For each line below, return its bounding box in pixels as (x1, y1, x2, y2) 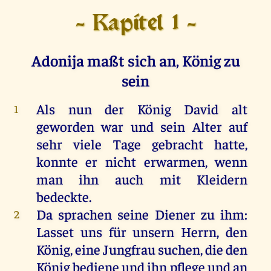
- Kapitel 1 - (74, 13, 197, 34)
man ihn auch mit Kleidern (36, 169, 248, 188)
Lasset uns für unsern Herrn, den (36, 222, 248, 240)
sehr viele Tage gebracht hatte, (36, 134, 248, 152)
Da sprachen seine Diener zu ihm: (36, 204, 248, 223)
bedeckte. (36, 187, 91, 205)
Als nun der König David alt (36, 99, 248, 117)
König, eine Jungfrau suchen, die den (36, 240, 248, 258)
